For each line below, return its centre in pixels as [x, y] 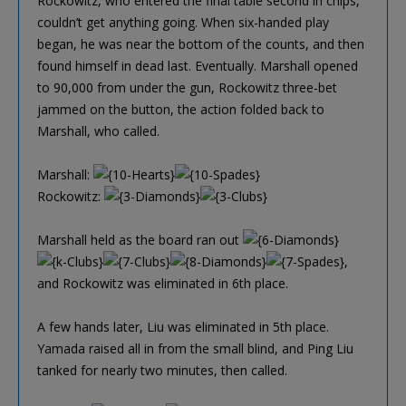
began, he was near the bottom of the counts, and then [201, 43]
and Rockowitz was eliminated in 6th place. [163, 283]
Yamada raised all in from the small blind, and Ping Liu [195, 348]
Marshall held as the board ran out [140, 239]
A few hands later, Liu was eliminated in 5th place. [183, 326]
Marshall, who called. [98, 130]
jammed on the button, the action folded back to [181, 109]
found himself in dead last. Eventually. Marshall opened [198, 65]
